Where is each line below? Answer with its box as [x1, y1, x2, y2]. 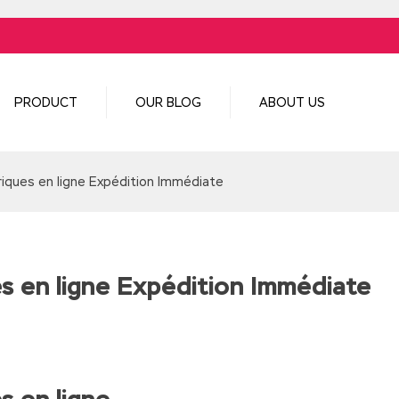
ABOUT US [258, 94, 325, 110]
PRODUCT [13, 94, 77, 110]
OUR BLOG [134, 94, 201, 110]
